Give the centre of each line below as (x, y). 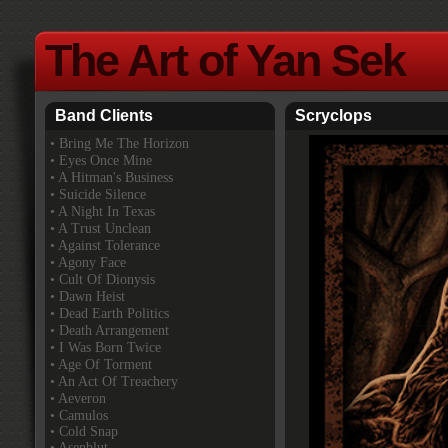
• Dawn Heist (87, 296)
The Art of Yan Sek (225, 60)
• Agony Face (88, 262)
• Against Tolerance (105, 245)
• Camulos (79, 415)
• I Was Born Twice (105, 347)
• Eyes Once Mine (101, 160)
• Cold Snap (84, 431)
